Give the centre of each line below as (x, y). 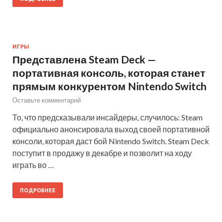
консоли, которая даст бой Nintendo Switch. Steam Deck (111, 141)
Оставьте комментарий (47, 100)
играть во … (33, 165)
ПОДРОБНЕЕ (38, 190)
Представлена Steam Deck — (84, 59)
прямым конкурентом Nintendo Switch (110, 86)
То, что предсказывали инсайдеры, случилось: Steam (108, 117)
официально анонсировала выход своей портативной (111, 129)
